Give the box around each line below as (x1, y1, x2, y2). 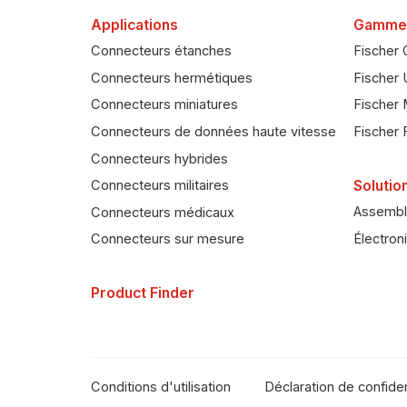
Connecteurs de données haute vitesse (91, 123, 336, 140)
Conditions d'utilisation (91, 379, 231, 395)
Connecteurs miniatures (91, 96, 238, 114)
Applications (91, 15, 178, 34)
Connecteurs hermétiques (91, 69, 253, 86)
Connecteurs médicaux (91, 203, 234, 221)
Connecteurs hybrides (91, 150, 228, 167)
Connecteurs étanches (91, 43, 232, 60)
